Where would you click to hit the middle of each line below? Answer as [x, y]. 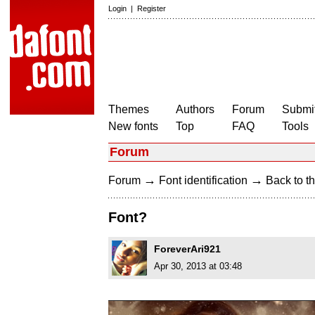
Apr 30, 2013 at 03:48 [198, 266]
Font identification [203, 180]
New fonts [133, 126]
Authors [195, 109]
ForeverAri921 [187, 249]
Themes [129, 109]
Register [152, 8]
